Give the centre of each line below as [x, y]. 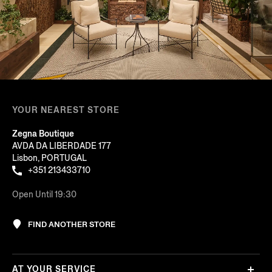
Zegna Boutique [43, 134]
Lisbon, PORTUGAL [49, 158]
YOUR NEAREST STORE [66, 110]
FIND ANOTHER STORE [72, 224]
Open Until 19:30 [44, 194]
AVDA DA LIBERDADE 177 [62, 146]
